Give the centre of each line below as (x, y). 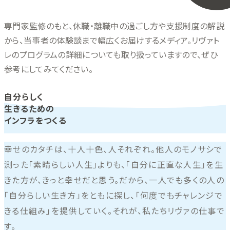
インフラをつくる (35, 120)
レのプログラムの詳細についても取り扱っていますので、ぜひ (111, 54)
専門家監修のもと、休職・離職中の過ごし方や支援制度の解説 (114, 25)
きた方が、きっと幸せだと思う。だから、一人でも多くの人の (114, 180)
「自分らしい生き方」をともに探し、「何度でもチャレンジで (113, 195)
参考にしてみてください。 (49, 69)
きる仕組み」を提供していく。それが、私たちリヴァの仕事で (114, 211)
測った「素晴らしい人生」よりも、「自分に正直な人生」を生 (114, 165)
